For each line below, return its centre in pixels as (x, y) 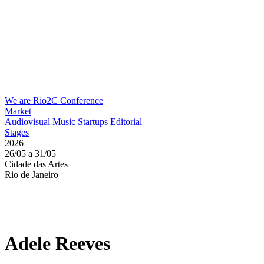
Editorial (126, 122)
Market (18, 111)
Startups (94, 122)
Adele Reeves (57, 244)
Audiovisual (29, 122)
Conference (82, 100)
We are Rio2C (32, 100)
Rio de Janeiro (32, 175)
